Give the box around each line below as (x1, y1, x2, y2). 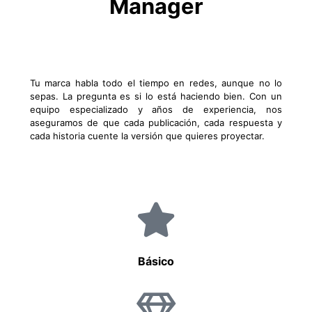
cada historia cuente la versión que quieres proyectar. (30, 130, 265, 142)
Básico (138, 254, 174, 269)
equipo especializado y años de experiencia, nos (30, 104, 282, 116)
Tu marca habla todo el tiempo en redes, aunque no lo (30, 77, 282, 89)
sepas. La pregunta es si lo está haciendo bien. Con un (30, 91, 282, 102)
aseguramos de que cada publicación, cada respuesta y (30, 117, 282, 129)
